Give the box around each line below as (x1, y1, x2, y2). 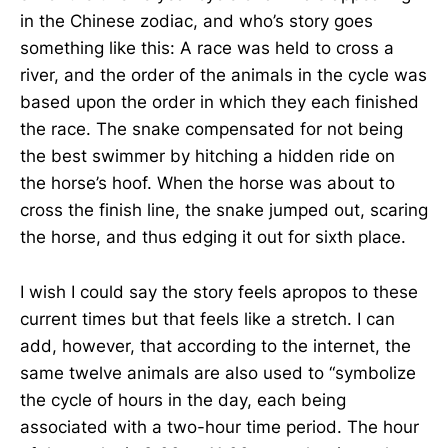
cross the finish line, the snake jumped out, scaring (20, 200, 428, 221)
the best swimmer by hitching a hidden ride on (20, 146, 395, 167)
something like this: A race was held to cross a (20, 38, 394, 59)
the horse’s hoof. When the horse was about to (20, 173, 395, 194)
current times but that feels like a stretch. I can (20, 308, 395, 329)
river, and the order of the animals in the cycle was (20, 65, 427, 86)
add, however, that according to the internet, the (20, 335, 411, 356)
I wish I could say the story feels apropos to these (20, 281, 418, 302)
